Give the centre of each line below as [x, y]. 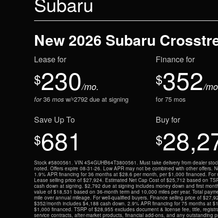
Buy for [168, 119]
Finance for [175, 59]
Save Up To [54, 119]
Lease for [50, 59]
